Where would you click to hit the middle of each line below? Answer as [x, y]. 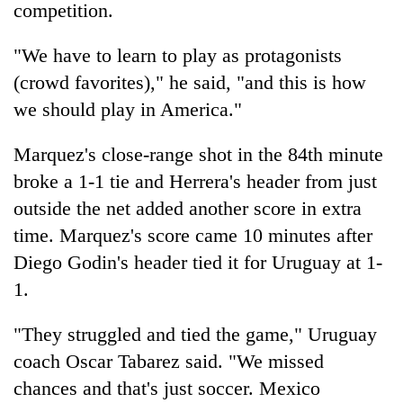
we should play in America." [128, 109]
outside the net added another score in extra [188, 208]
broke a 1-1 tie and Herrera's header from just [195, 181]
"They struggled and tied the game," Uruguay [195, 334]
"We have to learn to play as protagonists [178, 55]
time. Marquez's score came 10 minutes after [193, 235]
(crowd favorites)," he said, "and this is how [190, 82]
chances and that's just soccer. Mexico [167, 388]
